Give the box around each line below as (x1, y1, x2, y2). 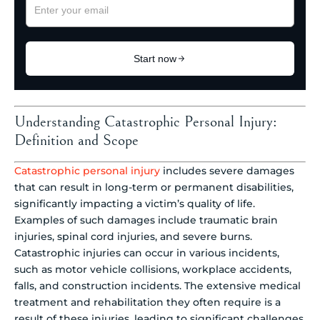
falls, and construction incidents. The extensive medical (14, 279, 301, 292)
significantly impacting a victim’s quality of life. (14, 196, 255, 210)
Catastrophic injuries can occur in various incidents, (14, 246, 279, 259)
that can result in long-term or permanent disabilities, (14, 180, 294, 194)
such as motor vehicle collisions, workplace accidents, (14, 262, 291, 276)
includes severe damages (160, 164, 294, 177)
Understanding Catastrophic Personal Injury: (14, 112, 277, 131)
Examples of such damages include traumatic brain (14, 213, 278, 226)
